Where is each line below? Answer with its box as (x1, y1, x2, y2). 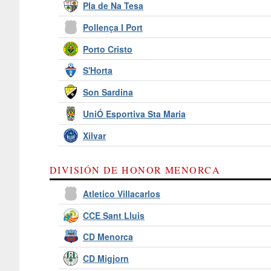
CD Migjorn (83, 252, 129, 265)
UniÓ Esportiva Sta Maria (83, 108, 186, 120)
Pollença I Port (83, 21, 143, 33)
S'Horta (83, 64, 113, 77)
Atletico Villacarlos (83, 187, 160, 200)
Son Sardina (83, 86, 133, 99)
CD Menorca (83, 230, 133, 243)
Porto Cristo (83, 42, 132, 55)
